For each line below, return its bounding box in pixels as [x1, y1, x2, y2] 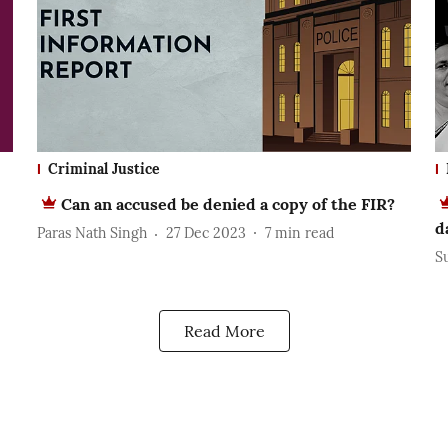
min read [274, 224, 334, 243]
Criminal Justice [47, 159, 160, 178]
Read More [183, 320, 265, 341]
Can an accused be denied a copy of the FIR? [60, 193, 395, 214]
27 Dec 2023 [165, 224, 246, 243]
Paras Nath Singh [36, 224, 147, 243]
